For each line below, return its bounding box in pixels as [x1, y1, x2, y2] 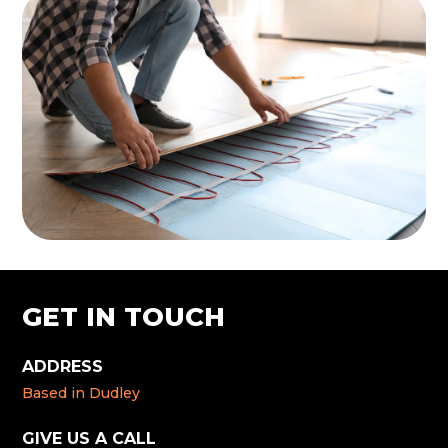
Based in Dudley [22, 384, 141, 403]
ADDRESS [22, 357, 104, 377]
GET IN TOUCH [22, 301, 226, 334]
